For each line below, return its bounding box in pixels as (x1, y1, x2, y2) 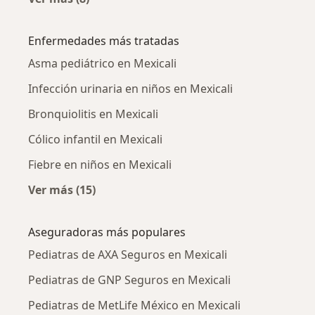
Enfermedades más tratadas (28, 32, 179, 49)
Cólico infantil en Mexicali (28, 131, 162, 147)
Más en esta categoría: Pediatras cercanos (58, 6, 294, 22)
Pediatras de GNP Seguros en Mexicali (28, 271, 231, 288)
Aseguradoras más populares (28, 224, 186, 240)
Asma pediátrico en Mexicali (28, 55, 176, 71)
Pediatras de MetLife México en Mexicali (28, 297, 240, 313)
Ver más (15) (28, 181, 96, 198)
